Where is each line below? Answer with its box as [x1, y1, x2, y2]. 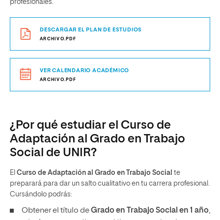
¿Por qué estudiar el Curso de [10, 119, 171, 131]
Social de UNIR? [10, 147, 97, 159]
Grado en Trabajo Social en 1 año [91, 207, 209, 215]
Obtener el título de [22, 207, 91, 215]
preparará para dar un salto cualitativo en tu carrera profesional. [10, 180, 210, 187]
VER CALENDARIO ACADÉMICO [40, 68, 130, 73]
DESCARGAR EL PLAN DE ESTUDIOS [40, 27, 142, 32]
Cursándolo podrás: [10, 191, 72, 198]
